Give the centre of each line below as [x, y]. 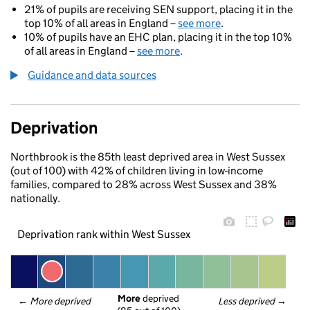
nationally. [35, 198]
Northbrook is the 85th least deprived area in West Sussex [148, 157]
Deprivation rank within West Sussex [104, 234]
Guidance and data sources [92, 75]
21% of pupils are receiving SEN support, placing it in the [158, 9]
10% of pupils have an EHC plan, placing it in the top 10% [158, 37]
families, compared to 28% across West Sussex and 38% [144, 184]
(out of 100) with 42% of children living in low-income [137, 171]
